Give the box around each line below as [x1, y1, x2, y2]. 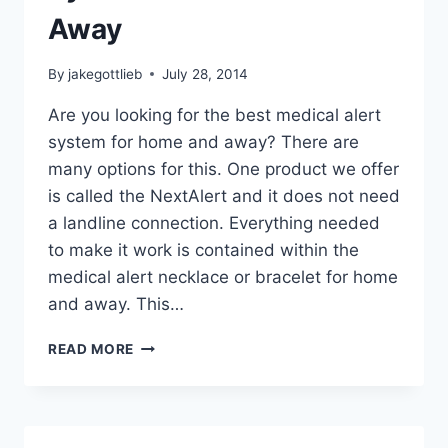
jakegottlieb [68, 65, 143, 82]
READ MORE [48, 340, 135, 357]
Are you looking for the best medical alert [48, 104, 381, 125]
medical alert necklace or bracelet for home [48, 266, 398, 287]
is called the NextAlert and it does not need [48, 185, 400, 206]
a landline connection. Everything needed [48, 212, 380, 233]
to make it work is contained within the [48, 239, 359, 260]
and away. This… [48, 293, 184, 314]
